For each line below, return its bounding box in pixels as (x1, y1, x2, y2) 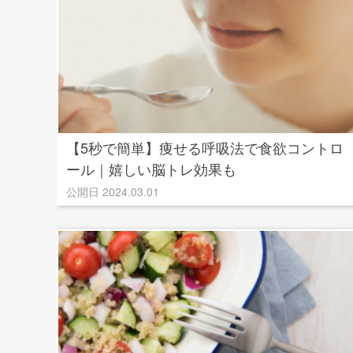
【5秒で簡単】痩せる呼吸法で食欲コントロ (66, 137, 344, 158)
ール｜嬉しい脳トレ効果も (66, 158, 236, 179)
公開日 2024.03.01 (66, 184, 159, 199)
